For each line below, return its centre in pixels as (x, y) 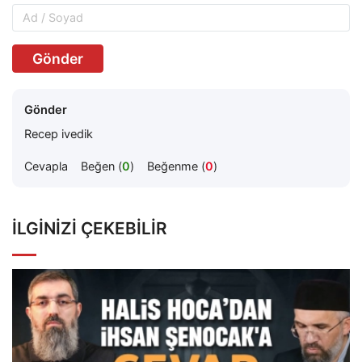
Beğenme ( (176, 166)
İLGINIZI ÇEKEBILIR (90, 228)
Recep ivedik (59, 134)
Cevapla (46, 166)
